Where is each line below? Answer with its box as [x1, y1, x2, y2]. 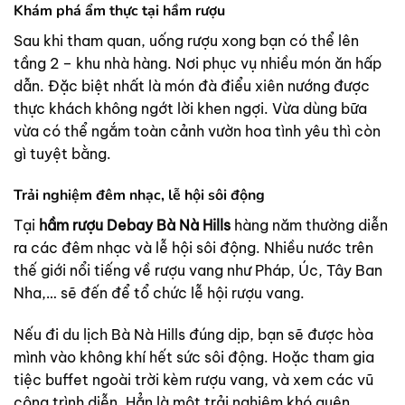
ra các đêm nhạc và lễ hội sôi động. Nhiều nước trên [14, 238, 373, 257]
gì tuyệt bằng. [14, 144, 111, 163]
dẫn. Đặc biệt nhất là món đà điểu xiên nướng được [14, 76, 370, 95]
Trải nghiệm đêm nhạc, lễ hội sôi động [14, 184, 265, 205]
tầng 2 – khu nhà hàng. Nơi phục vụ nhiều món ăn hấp [14, 53, 381, 72]
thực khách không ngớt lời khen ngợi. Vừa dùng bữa [14, 99, 367, 118]
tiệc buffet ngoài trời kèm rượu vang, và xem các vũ [14, 370, 373, 389]
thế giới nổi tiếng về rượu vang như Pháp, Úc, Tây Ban [14, 260, 382, 279]
